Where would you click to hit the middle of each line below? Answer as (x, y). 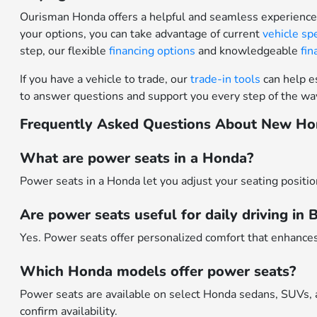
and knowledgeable (248, 51)
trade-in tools (226, 80)
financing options (152, 51)
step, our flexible (65, 51)
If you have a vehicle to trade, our (105, 80)
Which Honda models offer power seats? (158, 272)
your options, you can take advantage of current (142, 34)
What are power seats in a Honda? (137, 158)
